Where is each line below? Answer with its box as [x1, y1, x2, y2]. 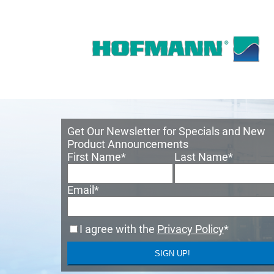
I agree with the [80, 223, 157, 236]
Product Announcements [67, 138, 188, 151]
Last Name [174, 150, 228, 164]
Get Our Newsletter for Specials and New [67, 125, 265, 138]
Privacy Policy [157, 223, 224, 236]
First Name [67, 150, 121, 164]
